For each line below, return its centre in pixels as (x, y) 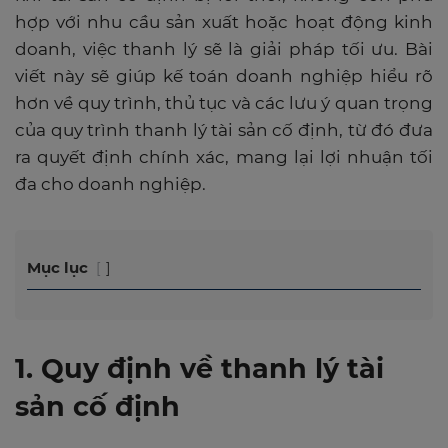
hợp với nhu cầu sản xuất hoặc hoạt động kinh (224, 22)
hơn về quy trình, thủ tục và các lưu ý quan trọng (224, 103)
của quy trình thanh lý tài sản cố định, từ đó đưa (224, 130)
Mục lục (57, 267)
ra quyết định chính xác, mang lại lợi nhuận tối (224, 157)
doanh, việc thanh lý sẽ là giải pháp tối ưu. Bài (224, 49)
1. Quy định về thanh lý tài (199, 368)
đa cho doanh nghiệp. (110, 184)
